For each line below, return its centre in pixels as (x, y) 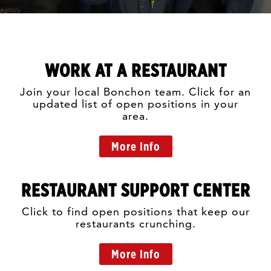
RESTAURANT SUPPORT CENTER (135, 190)
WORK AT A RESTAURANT (135, 70)
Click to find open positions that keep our (135, 211)
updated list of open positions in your (135, 104)
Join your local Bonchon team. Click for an (135, 92)
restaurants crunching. (135, 224)
